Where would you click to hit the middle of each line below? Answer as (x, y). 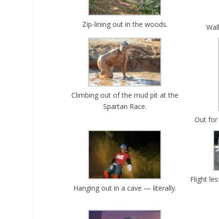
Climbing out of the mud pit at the (125, 95)
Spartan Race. (125, 106)
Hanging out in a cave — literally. (125, 188)
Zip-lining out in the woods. (125, 24)
